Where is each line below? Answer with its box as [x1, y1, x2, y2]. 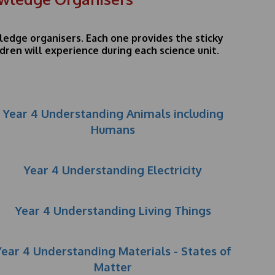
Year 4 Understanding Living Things [15, 203, 211, 217]
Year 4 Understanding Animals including [2, 106, 223, 120]
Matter [94, 260, 133, 274]
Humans [91, 122, 136, 136]
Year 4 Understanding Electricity [24, 163, 203, 177]
